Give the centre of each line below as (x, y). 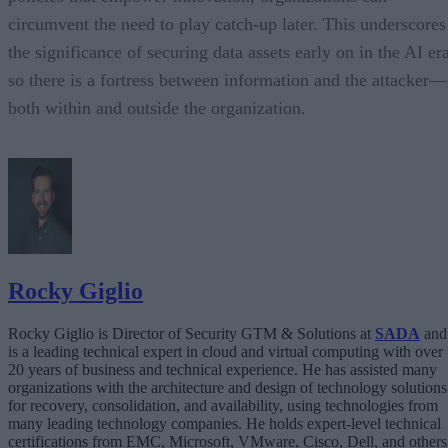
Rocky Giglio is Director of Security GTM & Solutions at (191, 334)
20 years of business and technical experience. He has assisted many (222, 370)
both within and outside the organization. (157, 108)
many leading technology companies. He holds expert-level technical (224, 424)
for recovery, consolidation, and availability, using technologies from (223, 406)
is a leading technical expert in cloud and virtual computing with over (225, 352)
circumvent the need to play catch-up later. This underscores (227, 24)
